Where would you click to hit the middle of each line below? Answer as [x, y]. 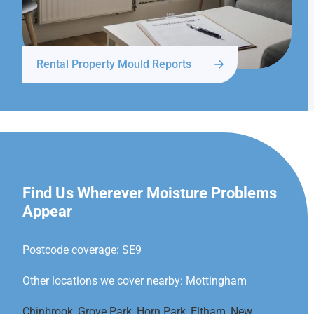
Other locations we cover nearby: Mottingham [135, 281]
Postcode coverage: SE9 [82, 250]
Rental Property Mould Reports [114, 64]
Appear [47, 212]
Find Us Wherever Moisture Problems [150, 193]
